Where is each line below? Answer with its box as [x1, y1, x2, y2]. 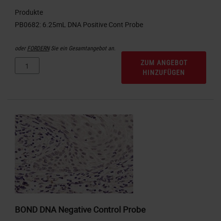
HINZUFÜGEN [143, 68, 185, 77]
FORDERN [27, 44, 49, 52]
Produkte [15, 7, 43, 17]
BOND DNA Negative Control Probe [15, 203, 146, 215]
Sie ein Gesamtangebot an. [49, 44, 115, 52]
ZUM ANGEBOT [140, 58, 187, 68]
